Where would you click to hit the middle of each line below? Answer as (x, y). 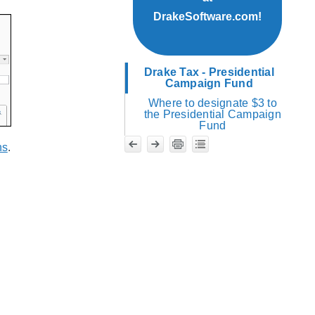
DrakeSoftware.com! (207, 17)
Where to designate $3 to (212, 103)
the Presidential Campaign (212, 115)
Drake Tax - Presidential (209, 72)
